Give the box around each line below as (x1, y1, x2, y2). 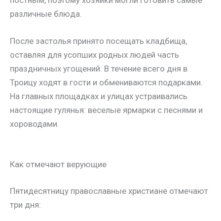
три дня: (10, 199, 41, 210)
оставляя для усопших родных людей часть (10, 50, 179, 60)
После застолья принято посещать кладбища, (10, 36, 187, 46)
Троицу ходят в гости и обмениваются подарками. (10, 77, 203, 88)
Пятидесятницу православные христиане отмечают (10, 185, 208, 196)
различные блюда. (10, 8, 82, 19)
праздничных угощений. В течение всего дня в (10, 64, 187, 74)
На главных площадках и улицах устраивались (10, 91, 187, 102)
